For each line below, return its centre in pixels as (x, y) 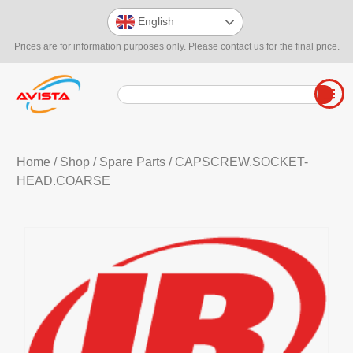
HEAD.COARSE (63, 181)
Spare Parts (132, 162)
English (154, 21)
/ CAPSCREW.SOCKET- (236, 162)
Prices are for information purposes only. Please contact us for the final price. (176, 46)
